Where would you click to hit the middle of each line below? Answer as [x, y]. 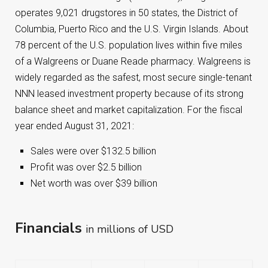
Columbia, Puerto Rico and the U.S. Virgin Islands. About [132, 29]
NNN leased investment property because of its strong [129, 94]
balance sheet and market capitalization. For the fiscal [129, 110]
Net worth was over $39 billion [94, 183]
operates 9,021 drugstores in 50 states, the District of [126, 13]
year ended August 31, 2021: [74, 126]
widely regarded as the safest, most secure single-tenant [133, 77]
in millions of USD [130, 229]
